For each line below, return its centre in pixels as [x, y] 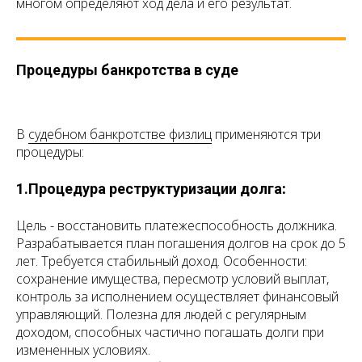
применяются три [266, 135]
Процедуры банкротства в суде [127, 70]
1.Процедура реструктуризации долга [149, 189]
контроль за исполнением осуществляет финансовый [177, 297]
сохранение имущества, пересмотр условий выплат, [173, 279]
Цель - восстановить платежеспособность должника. [177, 226]
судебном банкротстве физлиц [120, 135]
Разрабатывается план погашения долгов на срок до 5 [181, 244]
